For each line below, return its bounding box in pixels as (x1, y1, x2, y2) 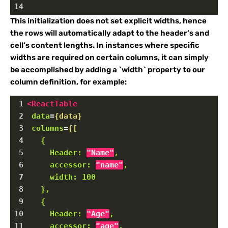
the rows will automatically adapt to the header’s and (10, 28, 209, 38)
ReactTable (32, 99, 77, 108)
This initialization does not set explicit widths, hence (10, 16, 207, 25)
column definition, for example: (10, 77, 127, 87)
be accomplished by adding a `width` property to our (10, 65, 205, 74)
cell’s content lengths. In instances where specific (10, 41, 199, 50)
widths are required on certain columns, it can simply (10, 53, 209, 62)
